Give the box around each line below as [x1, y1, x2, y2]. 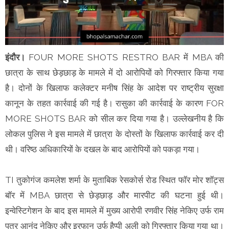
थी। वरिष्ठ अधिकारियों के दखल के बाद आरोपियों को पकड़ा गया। [5, 144, 200, 154]
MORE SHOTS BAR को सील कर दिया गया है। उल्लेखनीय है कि [5, 113, 224, 124]
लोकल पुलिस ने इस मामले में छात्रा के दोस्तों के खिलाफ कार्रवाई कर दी [5, 128, 224, 139]
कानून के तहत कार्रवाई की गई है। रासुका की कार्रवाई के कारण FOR [5, 98, 224, 108]
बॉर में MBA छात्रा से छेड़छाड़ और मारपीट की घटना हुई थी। [5, 190, 224, 200]
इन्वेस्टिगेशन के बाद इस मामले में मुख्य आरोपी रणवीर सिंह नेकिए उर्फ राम [5, 205, 224, 216]
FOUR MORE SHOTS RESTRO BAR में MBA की [25, 52, 224, 62]
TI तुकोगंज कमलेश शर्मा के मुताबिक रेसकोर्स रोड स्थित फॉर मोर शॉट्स [5, 174, 224, 185]
